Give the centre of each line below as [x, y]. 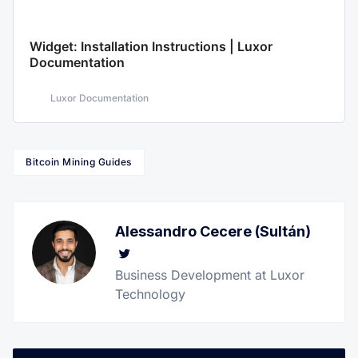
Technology [150, 294]
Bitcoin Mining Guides [79, 162]
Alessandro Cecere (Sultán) [213, 232]
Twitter [160, 254]
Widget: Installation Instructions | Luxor [151, 47]
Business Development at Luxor [210, 275]
